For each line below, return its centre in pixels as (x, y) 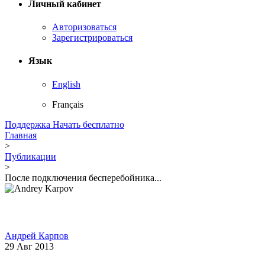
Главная (21, 135)
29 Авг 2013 (29, 246)
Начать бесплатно (88, 124)
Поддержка (29, 124)
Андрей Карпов (37, 235)
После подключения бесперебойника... (83, 177)
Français (68, 104)
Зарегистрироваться (92, 38)
